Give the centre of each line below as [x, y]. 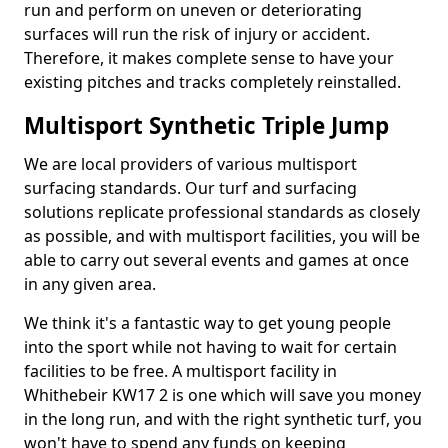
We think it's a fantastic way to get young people [207, 323]
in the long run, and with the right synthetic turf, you [223, 419]
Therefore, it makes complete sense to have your [209, 58]
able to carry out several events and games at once [216, 260]
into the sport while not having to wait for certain [210, 347]
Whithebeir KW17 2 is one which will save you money [222, 395]
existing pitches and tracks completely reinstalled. [212, 82]
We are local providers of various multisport [190, 164]
